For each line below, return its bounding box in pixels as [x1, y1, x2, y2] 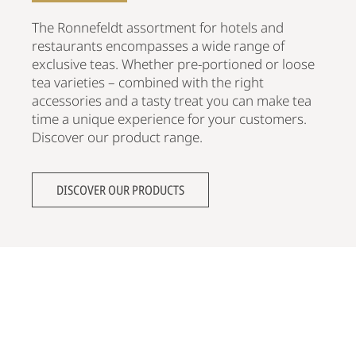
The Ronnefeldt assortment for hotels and [32, 17, 284, 37]
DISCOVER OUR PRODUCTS [56, 180, 184, 199]
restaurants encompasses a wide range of [32, 36, 284, 55]
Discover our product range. [32, 127, 203, 146]
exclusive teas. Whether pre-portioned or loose [32, 54, 315, 73]
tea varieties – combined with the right [32, 72, 264, 91]
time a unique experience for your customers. [32, 109, 307, 128]
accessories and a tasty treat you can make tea [32, 91, 311, 110]
